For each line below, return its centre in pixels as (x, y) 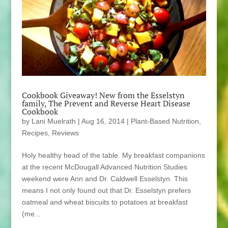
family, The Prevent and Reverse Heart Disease (106, 103)
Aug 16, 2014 (103, 121)
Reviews (65, 133)
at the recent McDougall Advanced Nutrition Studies (104, 167)
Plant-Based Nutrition (165, 121)
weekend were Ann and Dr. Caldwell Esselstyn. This (105, 178)
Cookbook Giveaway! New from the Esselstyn (103, 95)
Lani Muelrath (53, 121)
